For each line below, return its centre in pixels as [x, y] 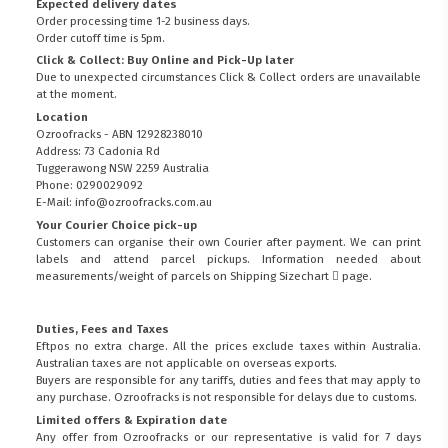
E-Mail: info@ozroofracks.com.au [124, 202]
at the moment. [77, 94]
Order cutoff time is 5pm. [101, 37]
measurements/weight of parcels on [133, 275]
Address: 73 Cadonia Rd [98, 151]
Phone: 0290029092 [90, 185]
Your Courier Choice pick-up [117, 224]
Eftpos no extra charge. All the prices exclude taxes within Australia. [228, 345]
